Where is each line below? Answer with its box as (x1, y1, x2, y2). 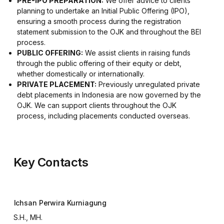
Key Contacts (13, 154, 88, 169)
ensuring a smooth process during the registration (17, 16, 181, 25)
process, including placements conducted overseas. (17, 111, 190, 120)
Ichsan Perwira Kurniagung (13, 198, 107, 207)
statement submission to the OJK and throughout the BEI (17, 27, 201, 36)
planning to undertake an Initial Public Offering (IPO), (17, 6, 190, 15)
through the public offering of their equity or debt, (17, 58, 182, 67)
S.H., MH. (13, 213, 43, 222)
